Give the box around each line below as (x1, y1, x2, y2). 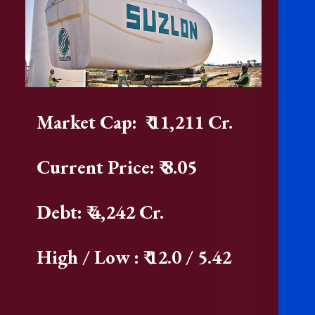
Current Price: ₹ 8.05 (37, 154, 206, 179)
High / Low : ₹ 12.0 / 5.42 (37, 244, 232, 269)
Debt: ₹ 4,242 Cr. (37, 199, 165, 224)
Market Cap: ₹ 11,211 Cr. (37, 109, 233, 134)
